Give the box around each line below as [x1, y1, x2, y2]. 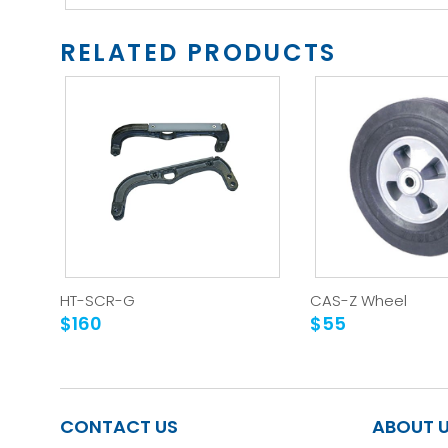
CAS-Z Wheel [309, 290, 407, 311]
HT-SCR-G [59, 290, 135, 311]
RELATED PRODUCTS [59, 36, 337, 69]
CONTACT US [59, 414, 178, 439]
